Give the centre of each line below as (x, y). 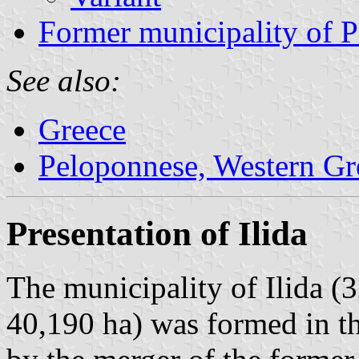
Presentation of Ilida (157, 233)
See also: (64, 80)
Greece (82, 129)
